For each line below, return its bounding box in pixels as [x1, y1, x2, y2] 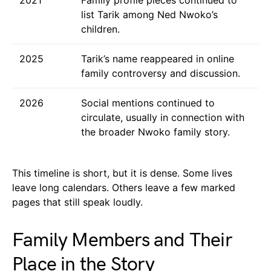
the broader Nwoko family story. [81, 125, 230, 138]
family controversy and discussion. [81, 67, 240, 79]
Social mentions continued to [81, 96, 215, 109]
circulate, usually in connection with [81, 111, 244, 123]
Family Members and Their [12, 228, 232, 252]
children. [81, 22, 120, 35]
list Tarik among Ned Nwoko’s [81, 8, 218, 21]
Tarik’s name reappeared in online [81, 52, 234, 65]
